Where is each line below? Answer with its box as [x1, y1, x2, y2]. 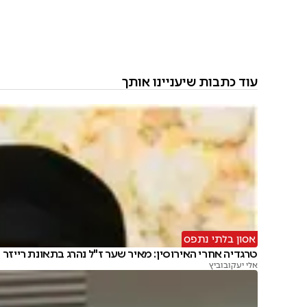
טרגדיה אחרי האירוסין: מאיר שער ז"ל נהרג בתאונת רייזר [2, 247, 258, 261]
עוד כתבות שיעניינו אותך [122, 75, 258, 90]
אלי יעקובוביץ [209, 260, 258, 271]
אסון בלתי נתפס [184, 233, 256, 246]
